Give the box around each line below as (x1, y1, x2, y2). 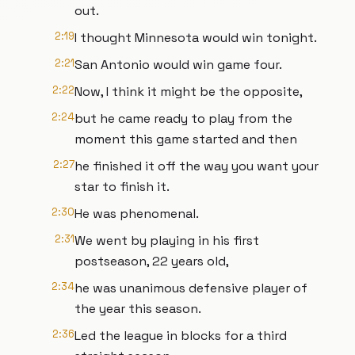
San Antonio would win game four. (74, 56, 282, 73)
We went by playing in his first (74, 232, 259, 249)
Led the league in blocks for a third (74, 327, 287, 344)
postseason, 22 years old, (74, 253, 229, 269)
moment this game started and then (74, 131, 297, 147)
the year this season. (74, 300, 201, 317)
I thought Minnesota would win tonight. (74, 29, 317, 46)
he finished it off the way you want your (74, 158, 319, 174)
